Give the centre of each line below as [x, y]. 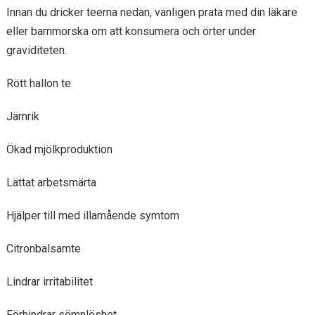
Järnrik [22, 116]
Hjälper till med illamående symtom [92, 216]
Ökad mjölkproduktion [59, 149]
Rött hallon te [38, 83]
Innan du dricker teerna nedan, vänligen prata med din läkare [152, 12]
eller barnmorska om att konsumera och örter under [131, 31]
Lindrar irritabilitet [49, 282]
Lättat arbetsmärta [51, 182]
